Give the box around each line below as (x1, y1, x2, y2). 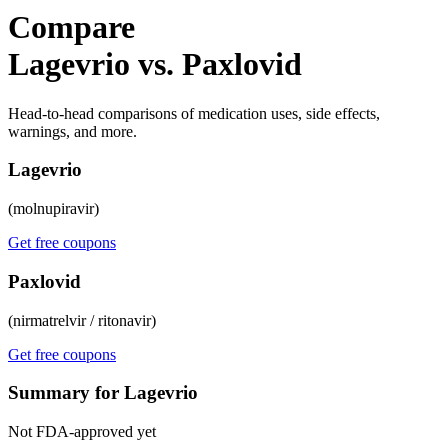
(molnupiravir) (8, 200, 99, 218)
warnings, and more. (8, 122, 137, 140)
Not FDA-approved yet (8, 423, 156, 441)
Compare (8, 9, 135, 46)
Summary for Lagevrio (8, 382, 198, 404)
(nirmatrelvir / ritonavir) (8, 311, 156, 329)
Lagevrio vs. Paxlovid (8, 46, 302, 83)
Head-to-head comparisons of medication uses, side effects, (8, 104, 380, 122)
